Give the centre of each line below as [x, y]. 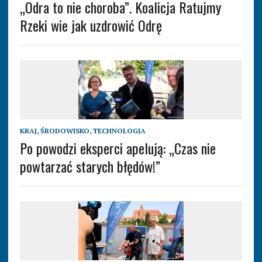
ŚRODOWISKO [65, 131]
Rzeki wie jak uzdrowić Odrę [91, 25]
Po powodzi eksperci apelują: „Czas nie [118, 148]
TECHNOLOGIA [119, 131]
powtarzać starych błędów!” [90, 166]
